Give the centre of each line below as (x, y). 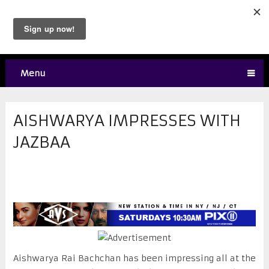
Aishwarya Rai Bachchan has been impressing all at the (134, 258)
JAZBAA (41, 142)
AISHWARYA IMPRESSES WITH (127, 120)
